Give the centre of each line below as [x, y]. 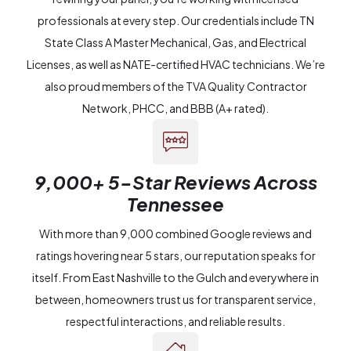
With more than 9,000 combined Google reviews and [175, 234]
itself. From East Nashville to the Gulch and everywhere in [175, 278]
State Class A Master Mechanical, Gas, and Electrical [175, 43]
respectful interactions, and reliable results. [175, 322]
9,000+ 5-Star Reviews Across [175, 182]
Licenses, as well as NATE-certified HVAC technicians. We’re [175, 65]
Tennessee [175, 204]
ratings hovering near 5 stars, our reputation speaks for [175, 256]
